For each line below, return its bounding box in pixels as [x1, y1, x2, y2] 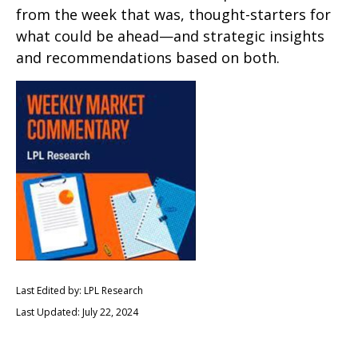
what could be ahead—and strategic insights [16, 26, 324, 46]
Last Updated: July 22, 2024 [16, 305, 138, 319]
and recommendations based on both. [16, 48, 280, 67]
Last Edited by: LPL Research [16, 284, 143, 297]
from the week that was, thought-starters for [16, 5, 331, 24]
